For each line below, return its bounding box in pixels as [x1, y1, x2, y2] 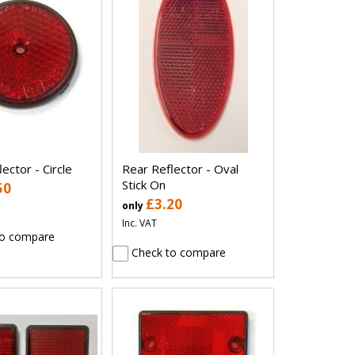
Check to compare [128, 244, 227, 260]
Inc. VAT [122, 216, 158, 230]
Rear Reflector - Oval [122, 160, 239, 177]
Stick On [122, 176, 166, 193]
